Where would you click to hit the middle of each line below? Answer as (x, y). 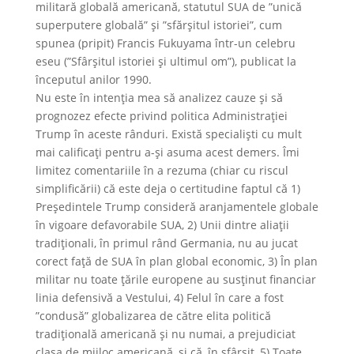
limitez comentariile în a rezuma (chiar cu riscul (162, 170)
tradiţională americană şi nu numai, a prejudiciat (165, 334)
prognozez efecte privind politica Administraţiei (161, 116)
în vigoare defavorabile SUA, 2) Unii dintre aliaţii (162, 225)
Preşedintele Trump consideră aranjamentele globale (177, 207)
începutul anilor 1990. (93, 79)
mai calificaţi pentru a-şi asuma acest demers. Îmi (167, 152)
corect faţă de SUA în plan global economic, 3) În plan (176, 261)
